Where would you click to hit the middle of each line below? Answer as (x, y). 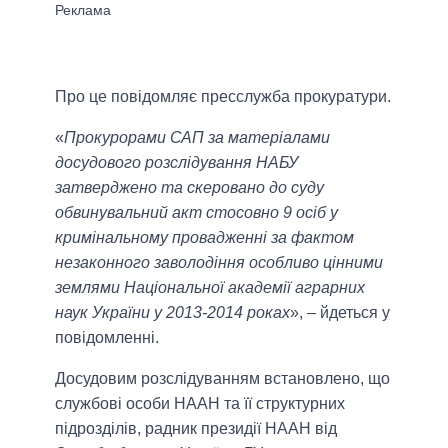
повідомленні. (107, 338)
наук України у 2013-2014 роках (172, 313)
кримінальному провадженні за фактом (204, 238)
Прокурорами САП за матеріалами (197, 138)
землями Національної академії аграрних (210, 288)
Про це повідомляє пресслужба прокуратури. (223, 97)
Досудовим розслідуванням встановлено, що (222, 379)
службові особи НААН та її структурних (200, 404)
